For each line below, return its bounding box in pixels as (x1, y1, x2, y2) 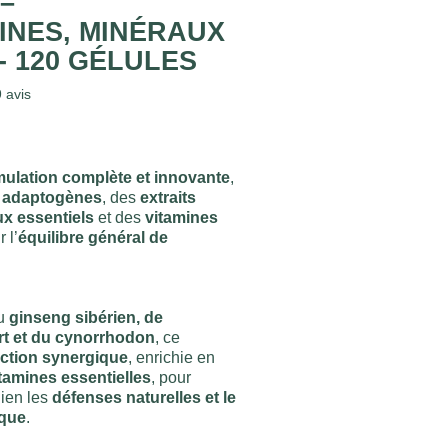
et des (94, 208, 146, 226)
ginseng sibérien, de (9, 308, 164, 326)
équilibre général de (18, 228, 169, 246)
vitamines (145, 208, 219, 226)
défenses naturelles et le (52, 388, 237, 406)
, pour (151, 368, 192, 386)
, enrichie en (128, 348, 216, 366)
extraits (140, 188, 197, 206)
